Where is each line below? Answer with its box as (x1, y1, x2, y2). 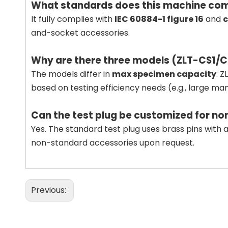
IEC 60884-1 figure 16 (115, 13, 204, 25)
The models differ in (31, 68, 112, 80)
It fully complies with (31, 13, 115, 25)
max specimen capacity (112, 68, 216, 80)
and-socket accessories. (31, 27, 130, 39)
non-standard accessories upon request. (31, 137, 194, 149)
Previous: (31, 184, 68, 196)
